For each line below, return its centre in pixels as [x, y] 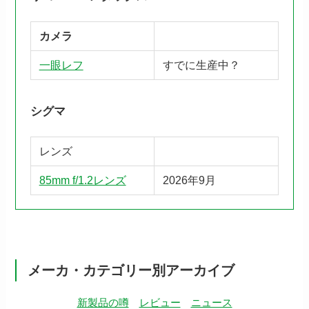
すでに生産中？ [201, 64]
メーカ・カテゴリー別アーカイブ [131, 271]
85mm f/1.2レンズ [82, 180]
